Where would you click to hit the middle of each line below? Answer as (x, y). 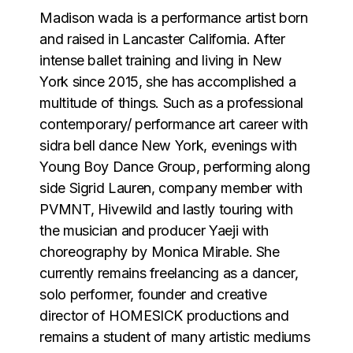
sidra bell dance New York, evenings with (168, 145)
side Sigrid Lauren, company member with (171, 188)
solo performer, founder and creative (153, 294)
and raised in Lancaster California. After (162, 39)
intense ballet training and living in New (161, 60)
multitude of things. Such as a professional (171, 102)
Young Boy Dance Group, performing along (175, 166)
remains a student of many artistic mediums (175, 336)
